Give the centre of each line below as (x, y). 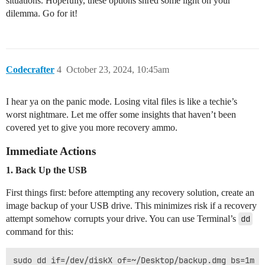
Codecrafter (30, 69)
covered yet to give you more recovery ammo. (92, 127)
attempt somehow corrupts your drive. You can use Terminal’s (122, 218)
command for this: (40, 231)
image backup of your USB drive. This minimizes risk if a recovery (131, 205)
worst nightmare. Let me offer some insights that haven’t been (121, 114)
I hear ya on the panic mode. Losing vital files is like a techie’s (122, 101)
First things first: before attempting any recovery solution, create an (130, 192)
